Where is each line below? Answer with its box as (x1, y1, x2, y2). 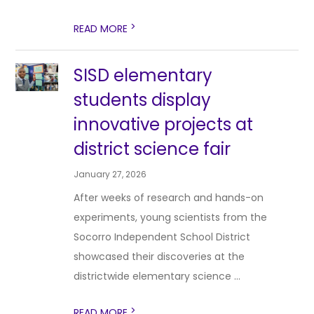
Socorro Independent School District (74, 230, 251, 244)
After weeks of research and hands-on (74, 191, 264, 205)
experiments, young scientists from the (74, 210, 268, 224)
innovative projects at (74, 113, 254, 136)
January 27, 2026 (74, 168, 147, 180)
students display (74, 88, 212, 111)
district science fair (74, 137, 231, 161)
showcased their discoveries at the (74, 250, 245, 264)
